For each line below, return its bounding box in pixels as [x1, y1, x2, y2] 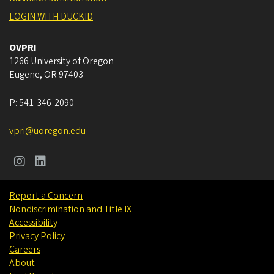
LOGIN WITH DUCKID [9, 10, 93, 24]
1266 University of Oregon [9, 54, 114, 68]
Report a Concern [9, 189, 83, 203]
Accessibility [9, 216, 57, 230]
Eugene [9, 68, 40, 82]
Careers [9, 243, 40, 257]
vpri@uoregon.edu [9, 124, 86, 138]
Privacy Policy [9, 229, 65, 243]
